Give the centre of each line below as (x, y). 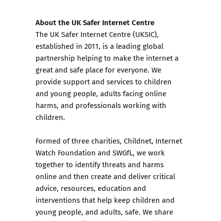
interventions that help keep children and (105, 200)
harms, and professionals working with (101, 105)
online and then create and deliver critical (105, 176)
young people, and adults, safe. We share (104, 212)
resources (77, 188)
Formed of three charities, (80, 141)
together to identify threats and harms (100, 164)
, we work (149, 152)
